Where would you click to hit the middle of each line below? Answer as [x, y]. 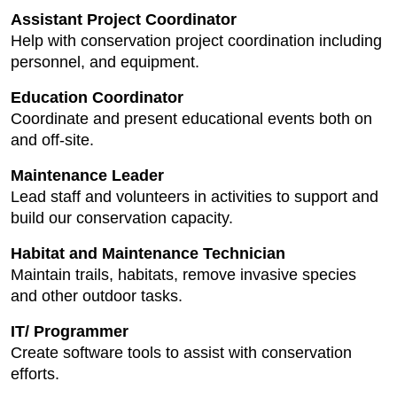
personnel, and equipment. [105, 62]
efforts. [35, 374]
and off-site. [52, 140]
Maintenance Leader [87, 175]
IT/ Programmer [70, 331]
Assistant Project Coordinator [124, 19]
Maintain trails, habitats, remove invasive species [183, 275]
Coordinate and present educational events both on [191, 119]
